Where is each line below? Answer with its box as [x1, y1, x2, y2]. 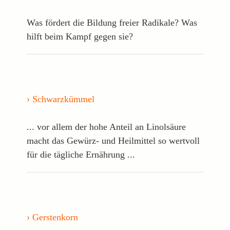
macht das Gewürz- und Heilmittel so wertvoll [27, 135, 200, 146]
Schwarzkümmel [32, 93, 95, 104]
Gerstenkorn [32, 212, 79, 222]
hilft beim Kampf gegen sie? [27, 31, 133, 42]
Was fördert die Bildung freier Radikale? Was [27, 17, 198, 28]
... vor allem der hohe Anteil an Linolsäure [27, 121, 186, 132]
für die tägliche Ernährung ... [27, 149, 136, 160]
